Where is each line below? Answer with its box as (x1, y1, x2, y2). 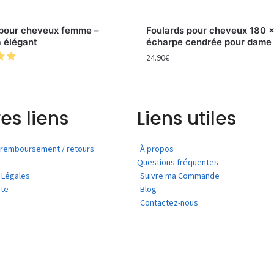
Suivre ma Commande (140, 169, 220, 181)
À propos (140, 143, 174, 154)
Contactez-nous (140, 196, 198, 208)
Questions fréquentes (137, 156, 218, 168)
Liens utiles (137, 105, 236, 131)
